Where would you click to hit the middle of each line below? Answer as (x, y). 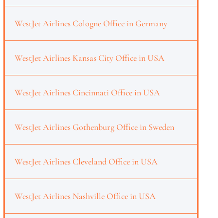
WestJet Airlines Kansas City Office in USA (89, 58)
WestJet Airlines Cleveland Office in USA (86, 162)
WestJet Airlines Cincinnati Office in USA (87, 92)
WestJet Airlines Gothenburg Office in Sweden (94, 127)
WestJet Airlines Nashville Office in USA (85, 196)
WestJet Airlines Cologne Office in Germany (91, 23)
